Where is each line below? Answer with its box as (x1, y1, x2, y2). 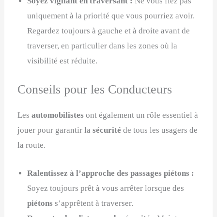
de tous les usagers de (121, 125, 198, 135)
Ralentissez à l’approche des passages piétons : (27, 168, 195, 178)
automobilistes (31, 110, 84, 120)
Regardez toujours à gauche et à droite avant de (27, 26, 190, 36)
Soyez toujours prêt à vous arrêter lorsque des (27, 183, 185, 193)
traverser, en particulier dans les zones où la (27, 41, 178, 51)
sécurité (93, 125, 122, 135)
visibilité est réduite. (27, 56, 98, 66)
